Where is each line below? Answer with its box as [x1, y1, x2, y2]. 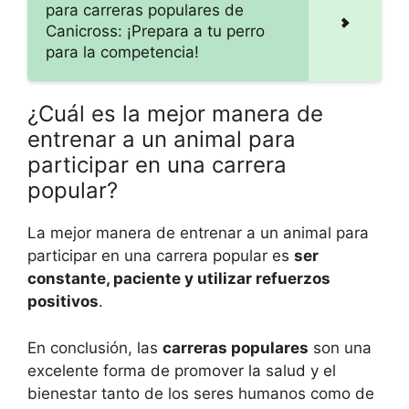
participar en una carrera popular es [27, 246, 294, 266]
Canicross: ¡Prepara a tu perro [46, 22, 265, 41]
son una [309, 338, 372, 357]
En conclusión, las [27, 338, 163, 357]
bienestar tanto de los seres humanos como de [27, 383, 374, 403]
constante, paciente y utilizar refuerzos [27, 269, 330, 288]
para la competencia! [46, 43, 199, 62]
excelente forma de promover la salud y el [27, 361, 336, 380]
